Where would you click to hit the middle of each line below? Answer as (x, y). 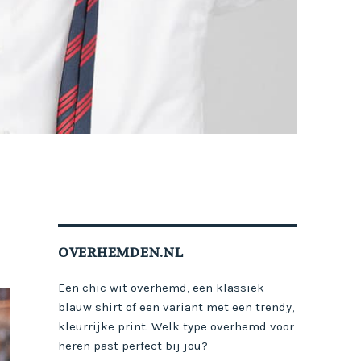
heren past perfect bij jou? (133, 346)
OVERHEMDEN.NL (120, 253)
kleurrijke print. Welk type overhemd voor (176, 327)
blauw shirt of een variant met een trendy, (176, 307)
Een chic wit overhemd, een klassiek (161, 288)
